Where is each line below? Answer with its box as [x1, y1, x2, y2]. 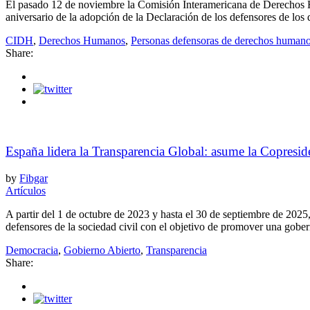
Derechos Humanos [39, 34, 125, 46]
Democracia [6, 244, 58, 257]
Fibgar [19, 172, 48, 185]
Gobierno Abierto [64, 244, 140, 257]
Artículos [6, 185, 46, 197]
